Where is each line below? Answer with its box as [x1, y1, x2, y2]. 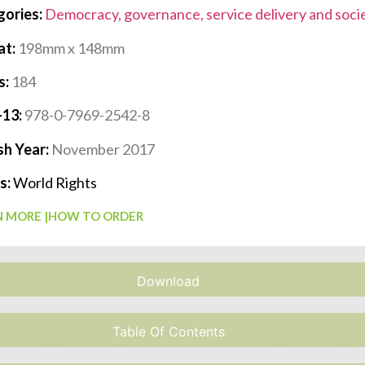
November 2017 [51, 139, 156, 158]
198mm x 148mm [18, 38, 125, 57]
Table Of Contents [112, 323, 225, 340]
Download [137, 272, 200, 289]
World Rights [13, 174, 98, 192]
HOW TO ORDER [48, 208, 144, 223]
